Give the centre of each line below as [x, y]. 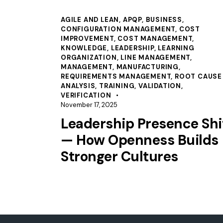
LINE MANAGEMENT [156, 57]
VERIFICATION [86, 95]
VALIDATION [160, 86]
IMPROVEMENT [87, 38]
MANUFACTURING [148, 67]
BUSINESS [164, 19]
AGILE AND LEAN [90, 19]
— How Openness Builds [140, 140]
